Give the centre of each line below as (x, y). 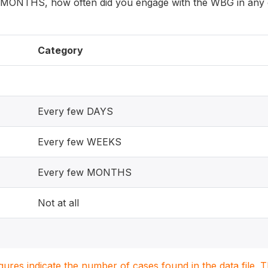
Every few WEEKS (80, 141)
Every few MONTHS (85, 172)
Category (60, 50)
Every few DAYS (75, 111)
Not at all (58, 202)
